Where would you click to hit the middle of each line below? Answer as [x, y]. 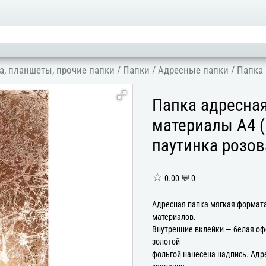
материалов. [174, 217]
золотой [166, 242]
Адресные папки [194, 70]
